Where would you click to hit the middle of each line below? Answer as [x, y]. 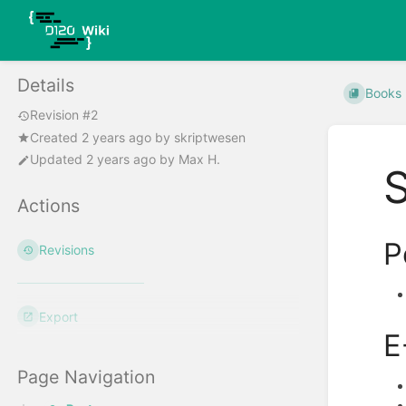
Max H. [199, 159]
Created [56, 137]
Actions [48, 206]
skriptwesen [210, 137]
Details [46, 86]
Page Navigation [86, 377]
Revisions [67, 250]
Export [59, 316]
